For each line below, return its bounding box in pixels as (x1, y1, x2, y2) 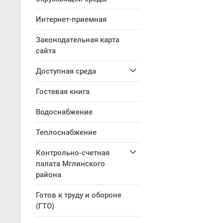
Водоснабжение (36, 108, 93, 116)
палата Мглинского (36, 159, 105, 168)
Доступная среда (36, 67, 96, 76)
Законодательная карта (36, 35, 119, 44)
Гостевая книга (36, 87, 90, 96)
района (36, 170, 61, 179)
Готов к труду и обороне (36, 191, 121, 200)
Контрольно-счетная (36, 148, 110, 157)
